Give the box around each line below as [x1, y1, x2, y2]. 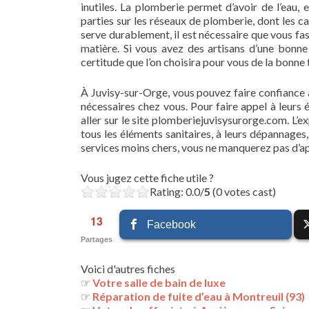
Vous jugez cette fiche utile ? [81, 171, 214, 184]
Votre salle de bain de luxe [92, 276, 226, 289]
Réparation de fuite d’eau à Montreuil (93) [92, 290, 305, 303]
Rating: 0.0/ [150, 185, 204, 198]
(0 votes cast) [210, 185, 276, 198]
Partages [81, 235, 112, 243]
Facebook [147, 219, 197, 230]
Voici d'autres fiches [81, 262, 175, 275]
